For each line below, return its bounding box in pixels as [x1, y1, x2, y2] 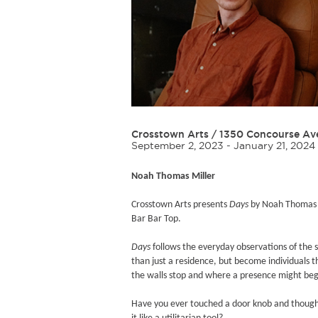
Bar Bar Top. [131, 213, 181, 224]
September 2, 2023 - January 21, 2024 [131, 139, 315, 151]
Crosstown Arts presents [131, 199, 227, 210]
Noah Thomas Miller [131, 170, 215, 182]
